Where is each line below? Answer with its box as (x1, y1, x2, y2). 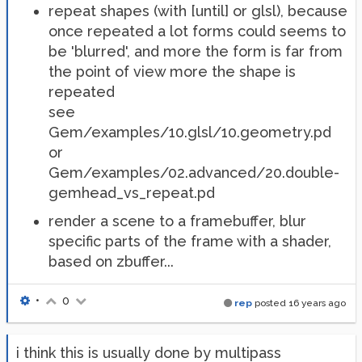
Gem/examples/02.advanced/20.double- (48, 164, 339, 181)
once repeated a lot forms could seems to (48, 23, 346, 40)
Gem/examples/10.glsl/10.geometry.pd (48, 124, 331, 141)
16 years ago (288, 297, 346, 309)
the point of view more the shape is (48, 63, 296, 80)
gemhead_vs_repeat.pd (48, 184, 215, 201)
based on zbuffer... (48, 253, 174, 270)
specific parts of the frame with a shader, (48, 233, 331, 250)
